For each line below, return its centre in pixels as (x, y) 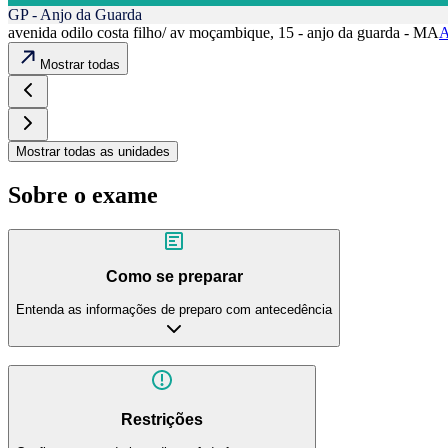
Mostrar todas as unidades (93, 151)
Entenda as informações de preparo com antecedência (174, 309)
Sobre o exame (83, 194)
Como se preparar (174, 277)
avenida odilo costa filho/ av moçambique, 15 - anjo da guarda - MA (223, 32)
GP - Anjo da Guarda (75, 14)
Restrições (162, 420)
